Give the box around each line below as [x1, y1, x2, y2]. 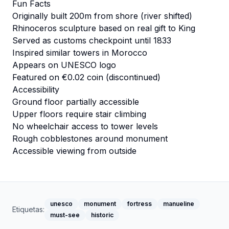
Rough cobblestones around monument [12, 133, 168, 144]
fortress [127, 200, 152, 208]
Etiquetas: [12, 205, 44, 214]
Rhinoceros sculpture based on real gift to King [12, 23, 195, 33]
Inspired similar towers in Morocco [12, 48, 147, 58]
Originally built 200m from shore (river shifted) [12, 11, 192, 21]
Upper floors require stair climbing [12, 109, 146, 119]
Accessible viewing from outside [12, 146, 136, 156]
